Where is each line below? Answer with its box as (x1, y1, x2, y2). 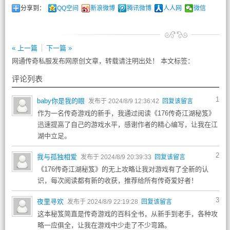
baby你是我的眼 (36, 97, 85, 105)
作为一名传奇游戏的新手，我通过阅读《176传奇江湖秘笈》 (37, 109, 215, 117)
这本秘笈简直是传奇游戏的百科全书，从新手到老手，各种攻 (37, 210, 218, 218)
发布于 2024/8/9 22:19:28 (65, 198, 141, 205)
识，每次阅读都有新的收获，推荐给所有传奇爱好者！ (37, 177, 198, 184)
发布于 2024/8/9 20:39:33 (79, 154, 155, 161)
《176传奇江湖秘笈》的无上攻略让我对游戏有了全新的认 (37, 165, 208, 173)
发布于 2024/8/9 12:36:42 (86, 98, 162, 105)
